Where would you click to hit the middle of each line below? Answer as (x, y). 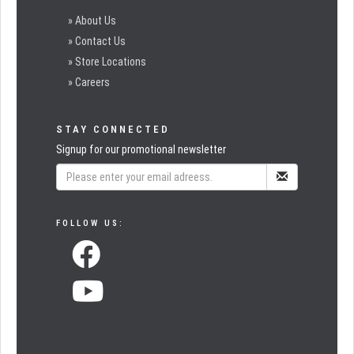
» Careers (89, 82)
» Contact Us (97, 41)
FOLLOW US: (90, 223)
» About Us (92, 21)
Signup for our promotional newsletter (141, 149)
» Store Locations (107, 62)
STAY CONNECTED (113, 129)
